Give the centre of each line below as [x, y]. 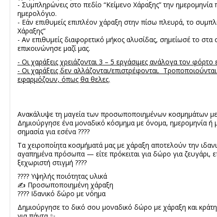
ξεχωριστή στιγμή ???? [52, 162]
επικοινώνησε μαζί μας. [54, 48]
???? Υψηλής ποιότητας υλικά [62, 176]
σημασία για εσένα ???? [54, 131]
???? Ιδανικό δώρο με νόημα [62, 193]
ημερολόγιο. [37, 13]
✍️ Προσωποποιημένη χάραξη [65, 185]
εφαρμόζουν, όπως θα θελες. [64, 79]
